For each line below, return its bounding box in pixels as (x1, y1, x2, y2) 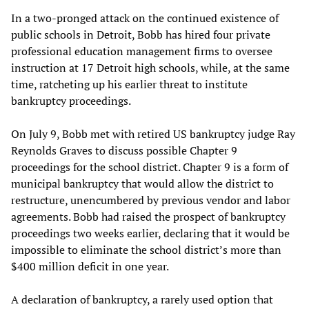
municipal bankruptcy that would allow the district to (11, 175, 274, 191)
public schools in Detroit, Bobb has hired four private (11, 26, 270, 42)
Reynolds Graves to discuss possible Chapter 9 (11, 142, 237, 158)
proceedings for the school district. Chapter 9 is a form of (11, 159, 288, 175)
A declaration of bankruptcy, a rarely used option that (11, 291, 273, 307)
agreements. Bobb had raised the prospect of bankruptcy (11, 208, 286, 224)
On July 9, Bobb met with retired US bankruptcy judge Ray (11, 126, 295, 141)
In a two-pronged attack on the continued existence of (11, 10, 279, 26)
